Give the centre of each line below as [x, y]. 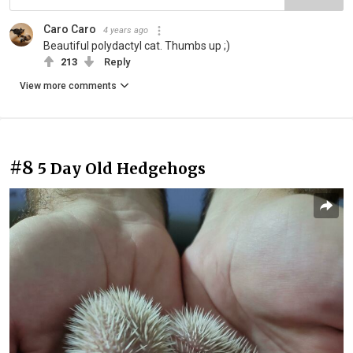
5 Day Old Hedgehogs [122, 169]
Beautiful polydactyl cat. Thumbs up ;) [137, 46]
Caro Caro [70, 30]
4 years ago [126, 31]
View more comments [68, 86]
